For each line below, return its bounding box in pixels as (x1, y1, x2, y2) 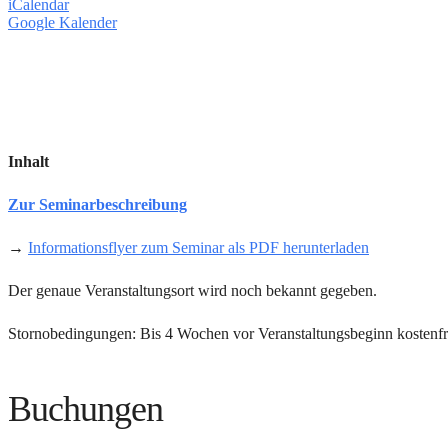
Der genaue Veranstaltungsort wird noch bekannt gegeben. (8, 282, 377, 299)
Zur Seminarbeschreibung (8, 196, 187, 213)
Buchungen (8, 389, 163, 429)
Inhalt (8, 153, 49, 170)
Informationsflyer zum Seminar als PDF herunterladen (28, 239, 369, 256)
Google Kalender (8, 14, 117, 31)
